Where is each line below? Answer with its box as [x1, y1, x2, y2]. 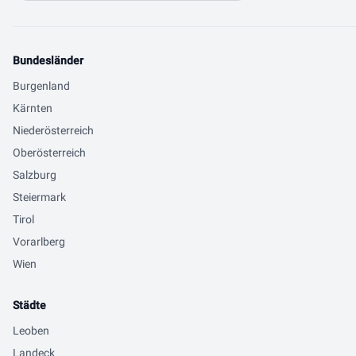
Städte [13, 299, 46, 311]
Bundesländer [13, 54, 83, 67]
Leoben [13, 324, 49, 337]
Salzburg [13, 168, 56, 181]
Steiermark [13, 191, 66, 203]
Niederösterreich [13, 124, 94, 137]
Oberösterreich [13, 146, 86, 159]
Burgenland [13, 79, 70, 92]
